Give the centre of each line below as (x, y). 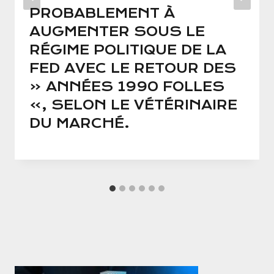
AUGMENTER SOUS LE (117, 32)
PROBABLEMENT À (102, 13)
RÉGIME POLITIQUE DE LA (128, 50)
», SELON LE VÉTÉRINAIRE (133, 105)
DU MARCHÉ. (80, 124)
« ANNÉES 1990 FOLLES (127, 87)
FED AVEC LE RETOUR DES (133, 68)
